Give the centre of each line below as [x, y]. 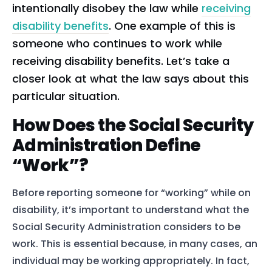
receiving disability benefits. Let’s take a [121, 61]
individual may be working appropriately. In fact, [131, 260]
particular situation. [66, 96]
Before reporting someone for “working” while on [131, 192]
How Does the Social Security [133, 126]
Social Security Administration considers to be [126, 226]
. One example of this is [172, 25]
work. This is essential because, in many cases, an [135, 243]
